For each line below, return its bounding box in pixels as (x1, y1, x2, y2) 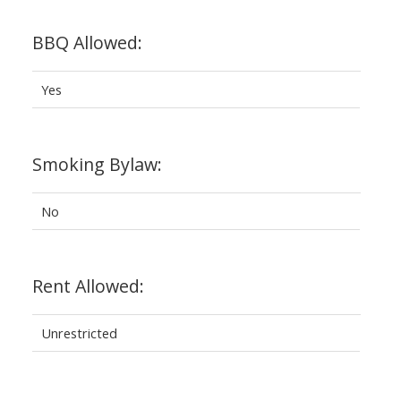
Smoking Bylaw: (31, 151, 162, 176)
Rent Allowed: (31, 273, 144, 298)
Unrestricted (40, 323, 117, 342)
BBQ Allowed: (31, 30, 142, 55)
